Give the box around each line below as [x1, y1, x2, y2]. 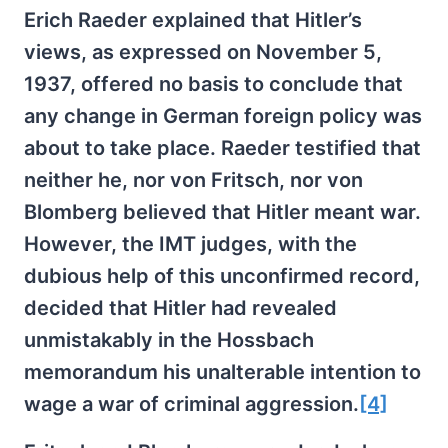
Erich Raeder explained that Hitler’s [24, 7, 362, 32]
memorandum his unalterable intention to [24, 359, 421, 384]
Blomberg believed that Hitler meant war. [24, 199, 421, 224]
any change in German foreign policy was [24, 103, 422, 128]
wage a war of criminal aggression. [24, 391, 359, 416]
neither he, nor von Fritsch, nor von [24, 167, 363, 192]
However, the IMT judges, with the [24, 231, 357, 256]
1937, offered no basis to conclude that [24, 71, 403, 96]
